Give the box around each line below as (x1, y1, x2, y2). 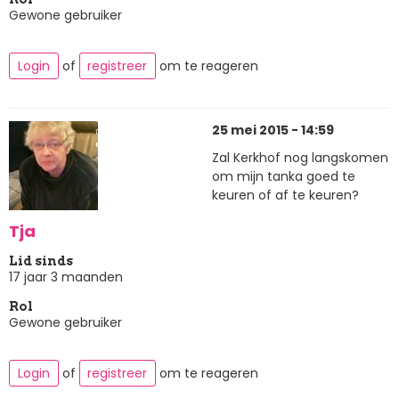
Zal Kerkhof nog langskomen (212, 149, 388, 167)
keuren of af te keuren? (212, 186, 359, 205)
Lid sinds (9, 253, 73, 268)
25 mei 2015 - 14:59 (212, 120, 334, 139)
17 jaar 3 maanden (9, 267, 123, 286)
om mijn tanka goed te (212, 167, 355, 186)
